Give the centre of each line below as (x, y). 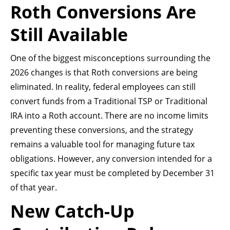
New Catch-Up (72, 211)
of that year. (34, 188)
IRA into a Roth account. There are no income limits (109, 116)
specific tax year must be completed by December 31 (112, 173)
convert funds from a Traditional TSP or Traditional (109, 101)
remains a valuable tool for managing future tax (102, 145)
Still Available (69, 35)
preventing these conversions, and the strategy (102, 130)
